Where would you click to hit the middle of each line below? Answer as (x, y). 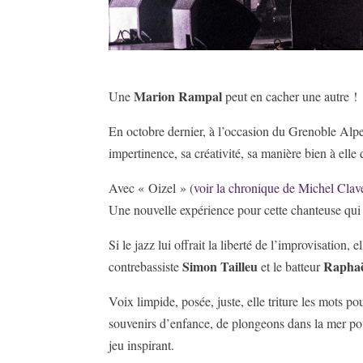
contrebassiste (146, 267)
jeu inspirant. (142, 345)
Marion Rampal (178, 96)
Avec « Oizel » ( (152, 188)
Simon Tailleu (220, 267)
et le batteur (291, 267)
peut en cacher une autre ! (290, 96)
